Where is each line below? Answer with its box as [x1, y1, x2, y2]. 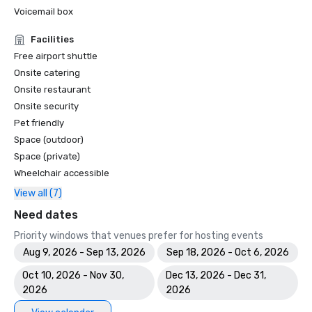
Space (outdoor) [14, 134, 84, 145]
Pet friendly [14, 118, 64, 128]
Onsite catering [14, 68, 80, 78]
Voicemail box [14, 6, 73, 17]
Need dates [14, 208, 78, 221]
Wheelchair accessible [14, 168, 109, 178]
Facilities [31, 34, 74, 45]
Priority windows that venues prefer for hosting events [14, 230, 263, 242]
